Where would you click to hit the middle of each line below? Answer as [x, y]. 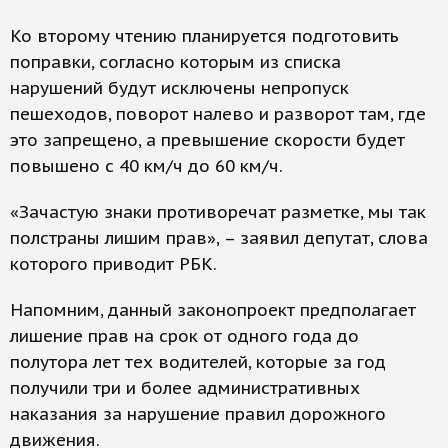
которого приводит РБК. [113, 264]
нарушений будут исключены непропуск [179, 88]
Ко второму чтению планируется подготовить [204, 36]
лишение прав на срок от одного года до [184, 336]
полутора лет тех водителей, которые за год [198, 362]
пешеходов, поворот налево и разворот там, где [218, 114]
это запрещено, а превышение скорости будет [207, 140]
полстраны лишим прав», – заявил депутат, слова [219, 238]
